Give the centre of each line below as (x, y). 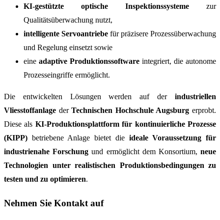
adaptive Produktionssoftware (89, 61)
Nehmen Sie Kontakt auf (54, 203)
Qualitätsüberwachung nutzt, (68, 20)
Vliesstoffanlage (31, 110)
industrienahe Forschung (46, 151)
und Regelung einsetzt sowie (68, 47)
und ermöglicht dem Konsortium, (145, 151)
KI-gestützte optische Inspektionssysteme (106, 6)
